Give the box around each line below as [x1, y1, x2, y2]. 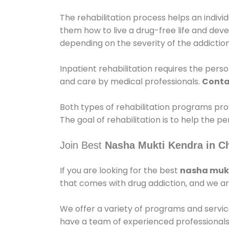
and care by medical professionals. [60, 76, 202, 88]
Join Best [60, 140, 105, 151]
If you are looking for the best [60, 165, 180, 177]
